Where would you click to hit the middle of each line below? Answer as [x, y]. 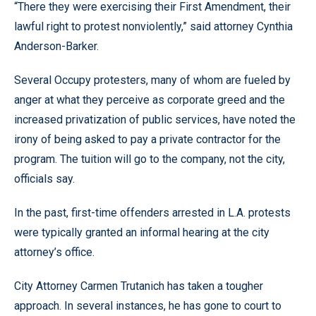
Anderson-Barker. [56, 46]
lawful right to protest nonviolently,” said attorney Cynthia [153, 26]
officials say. [44, 179]
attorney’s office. [54, 252]
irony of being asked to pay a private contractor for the [147, 139]
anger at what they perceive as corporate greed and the [150, 100]
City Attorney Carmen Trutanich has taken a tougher [139, 286]
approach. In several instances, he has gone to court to [148, 306]
